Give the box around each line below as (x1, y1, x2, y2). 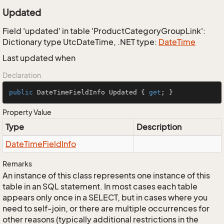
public (9, 88, 33, 96)
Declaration (2, 71, 41, 79)
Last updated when (2, 53, 75, 63)
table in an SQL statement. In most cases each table (2, 181, 197, 191)
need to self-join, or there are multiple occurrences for (2, 203, 209, 213)
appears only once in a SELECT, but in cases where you (2, 192, 207, 202)
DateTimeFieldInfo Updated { (33, 88, 149, 96)
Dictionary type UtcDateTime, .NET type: (2, 37, 158, 47)
